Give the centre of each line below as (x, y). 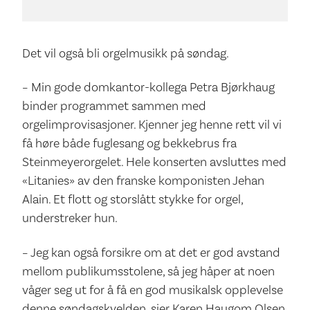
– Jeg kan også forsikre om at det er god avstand (151, 252)
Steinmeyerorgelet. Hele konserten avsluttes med (154, 162)
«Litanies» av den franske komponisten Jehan (143, 181)
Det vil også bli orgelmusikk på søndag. (126, 53)
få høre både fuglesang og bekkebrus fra (129, 143)
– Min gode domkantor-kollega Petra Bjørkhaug (148, 87)
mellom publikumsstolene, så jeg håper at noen (148, 271)
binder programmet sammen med (114, 106)
